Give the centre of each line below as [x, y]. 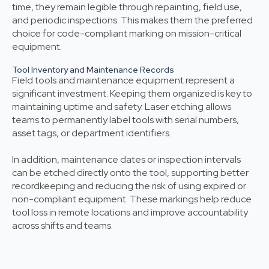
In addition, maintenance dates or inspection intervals [126, 160]
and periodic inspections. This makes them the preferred [132, 20]
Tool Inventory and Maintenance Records [93, 70]
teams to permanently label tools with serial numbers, [125, 120]
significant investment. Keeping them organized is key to [132, 94]
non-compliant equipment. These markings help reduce [132, 199]
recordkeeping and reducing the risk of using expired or [129, 186]
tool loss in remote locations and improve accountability [130, 213]
